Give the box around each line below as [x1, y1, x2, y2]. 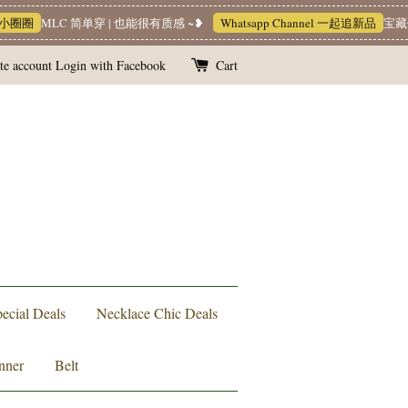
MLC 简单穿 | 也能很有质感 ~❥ [5, 15, 169, 31]
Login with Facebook [56, 56, 166, 74]
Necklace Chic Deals [96, 303, 218, 322]
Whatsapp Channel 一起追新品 [185, 15, 342, 31]
